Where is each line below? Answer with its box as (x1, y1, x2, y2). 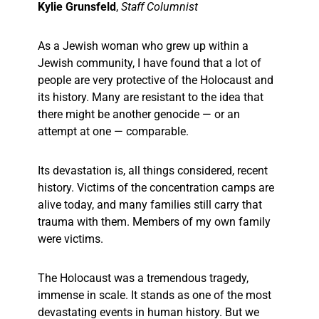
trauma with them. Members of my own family (38, 215, 271, 229)
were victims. (38, 232, 106, 246)
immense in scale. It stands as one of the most (38, 288, 271, 303)
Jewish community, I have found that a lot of (38, 56, 261, 70)
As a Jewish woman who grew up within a (38, 39, 249, 53)
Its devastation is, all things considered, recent (38, 164, 268, 178)
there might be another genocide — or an (38, 108, 240, 122)
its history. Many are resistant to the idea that (38, 90, 263, 105)
